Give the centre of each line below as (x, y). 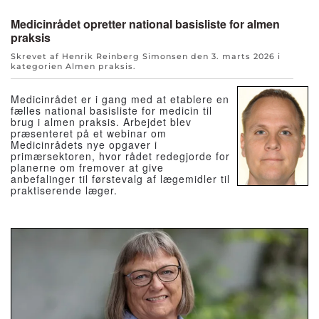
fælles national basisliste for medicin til (111, 111)
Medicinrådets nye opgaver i (84, 145)
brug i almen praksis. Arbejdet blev (101, 122)
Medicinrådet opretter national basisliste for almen (145, 24)
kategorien (38, 67)
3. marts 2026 (243, 57)
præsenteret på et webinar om (89, 134)
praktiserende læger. (64, 190)
